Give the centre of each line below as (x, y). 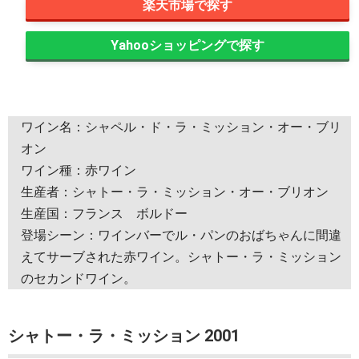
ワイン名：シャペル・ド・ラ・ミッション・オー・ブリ (181, 127)
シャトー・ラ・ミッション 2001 (124, 335)
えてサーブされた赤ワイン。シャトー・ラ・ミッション (181, 256)
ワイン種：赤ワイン (79, 170)
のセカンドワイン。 (79, 278)
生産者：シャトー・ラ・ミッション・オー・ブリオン (175, 192)
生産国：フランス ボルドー (104, 213)
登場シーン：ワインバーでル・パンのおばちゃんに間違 (181, 235)
